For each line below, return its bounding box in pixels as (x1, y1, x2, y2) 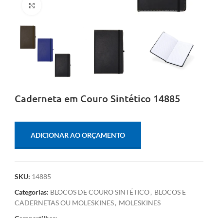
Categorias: (15, 188, 49, 197)
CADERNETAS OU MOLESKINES (15, 199, 114, 207)
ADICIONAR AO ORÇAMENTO (31, 131, 125, 140)
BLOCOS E (154, 188, 186, 197)
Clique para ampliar (41, 1, 97, 9)
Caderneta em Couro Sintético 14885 (15, 92, 180, 105)
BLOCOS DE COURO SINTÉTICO (50, 188, 149, 197)
